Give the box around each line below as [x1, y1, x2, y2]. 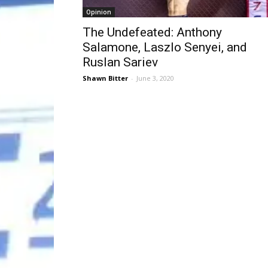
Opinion [86, 8, 111, 16]
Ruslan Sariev [83, 55, 158, 69]
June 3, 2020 [136, 74, 174, 83]
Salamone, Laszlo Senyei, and [83, 40, 247, 54]
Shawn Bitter [83, 74, 128, 83]
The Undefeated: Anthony [83, 25, 222, 39]
